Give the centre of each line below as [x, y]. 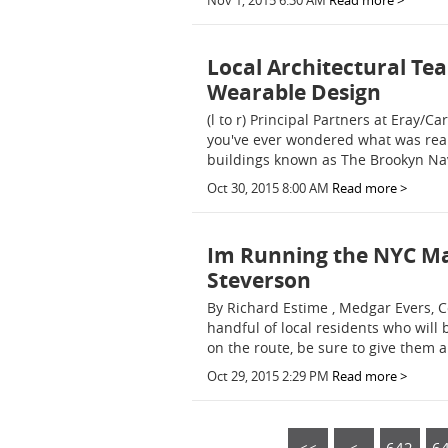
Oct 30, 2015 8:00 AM [268, 188]
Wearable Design [294, 92]
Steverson [259, 280]
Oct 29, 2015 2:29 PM [268, 376]
